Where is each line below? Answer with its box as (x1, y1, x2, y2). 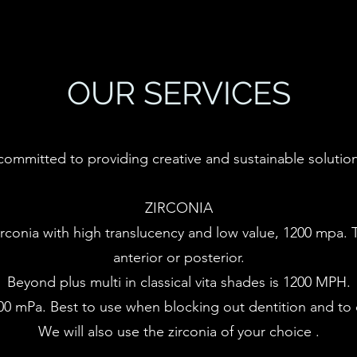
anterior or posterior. (112, 249, 245, 266)
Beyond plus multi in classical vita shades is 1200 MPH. (6, 273, 351, 291)
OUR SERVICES (66, 74, 291, 112)
